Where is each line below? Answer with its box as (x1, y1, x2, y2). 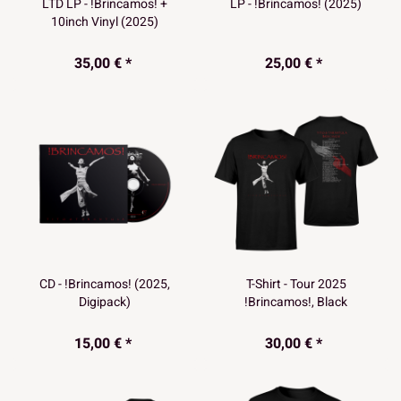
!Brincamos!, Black (244, 292, 348, 311)
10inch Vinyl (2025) (51, 13, 159, 32)
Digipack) (79, 292, 132, 311)
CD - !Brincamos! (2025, (39, 274, 171, 294)
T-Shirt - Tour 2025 (245, 274, 346, 294)
